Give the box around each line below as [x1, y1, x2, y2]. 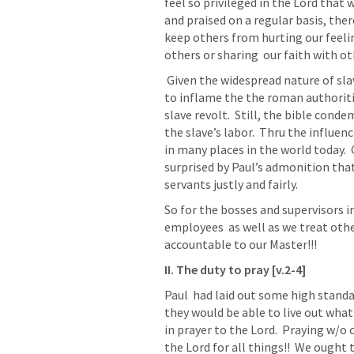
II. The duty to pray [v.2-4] [164, 262, 306, 277]
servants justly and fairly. [164, 176, 298, 192]
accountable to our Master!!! [164, 236, 317, 252]
